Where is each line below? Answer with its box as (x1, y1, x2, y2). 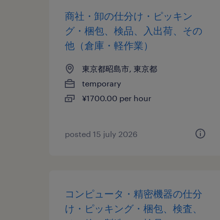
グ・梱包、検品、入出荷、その (65, 25, 202, 36)
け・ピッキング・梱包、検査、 (65, 202, 202, 214)
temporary (82, 79, 121, 88)
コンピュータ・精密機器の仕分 (65, 188, 202, 199)
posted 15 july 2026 (65, 129, 137, 138)
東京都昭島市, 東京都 (82, 64, 157, 73)
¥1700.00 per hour (82, 93, 151, 103)
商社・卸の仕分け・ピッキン (65, 10, 192, 22)
